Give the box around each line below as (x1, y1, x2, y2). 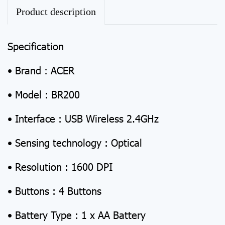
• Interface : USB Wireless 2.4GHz (8, 111, 159, 125)
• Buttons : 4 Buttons (8, 184, 101, 197)
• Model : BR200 (8, 87, 80, 100)
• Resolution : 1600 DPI (8, 160, 113, 173)
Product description (16, 6, 96, 17)
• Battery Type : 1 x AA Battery (8, 208, 146, 221)
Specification (8, 39, 64, 52)
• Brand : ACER (8, 63, 74, 76)
